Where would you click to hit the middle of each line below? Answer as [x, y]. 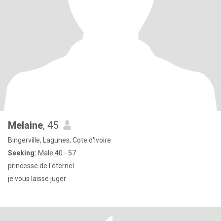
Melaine [25, 125]
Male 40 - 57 [56, 153]
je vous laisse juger [37, 179]
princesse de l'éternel [41, 166]
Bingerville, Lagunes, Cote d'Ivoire [59, 140]
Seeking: [22, 153]
